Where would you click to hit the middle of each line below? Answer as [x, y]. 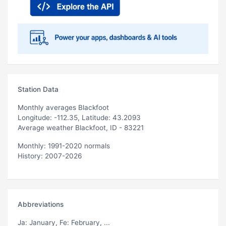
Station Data [38, 89]
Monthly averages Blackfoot [63, 107]
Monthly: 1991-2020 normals [64, 146]
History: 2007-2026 [50, 156]
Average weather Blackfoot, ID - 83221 [81, 127]
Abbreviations [41, 204]
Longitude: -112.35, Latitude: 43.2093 [79, 117]
